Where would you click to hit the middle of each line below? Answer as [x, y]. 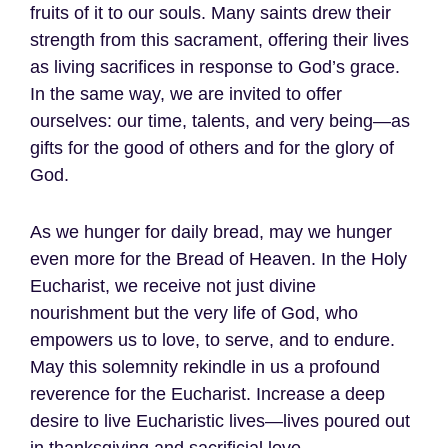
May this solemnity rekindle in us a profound [205, 367]
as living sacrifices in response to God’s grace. [215, 67]
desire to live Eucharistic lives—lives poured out [220, 421]
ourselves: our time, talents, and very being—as [220, 121]
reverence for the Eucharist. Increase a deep [207, 394]
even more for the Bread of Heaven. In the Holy [218, 259]
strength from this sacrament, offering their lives [219, 40]
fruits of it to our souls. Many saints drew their [210, 13]
